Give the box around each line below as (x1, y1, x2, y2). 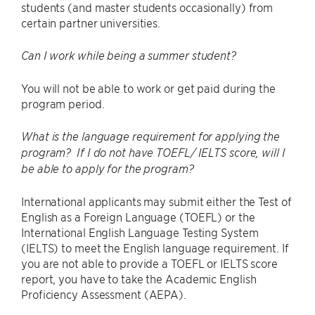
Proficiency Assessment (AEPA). (21, 286, 186, 301)
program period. (21, 96, 105, 110)
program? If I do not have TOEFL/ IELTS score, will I (21, 145, 285, 160)
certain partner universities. (21, 15, 161, 30)
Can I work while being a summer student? (21, 48, 236, 63)
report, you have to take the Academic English (21, 271, 257, 285)
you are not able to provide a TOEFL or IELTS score (21, 255, 278, 270)
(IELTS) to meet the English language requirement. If (21, 240, 289, 255)
